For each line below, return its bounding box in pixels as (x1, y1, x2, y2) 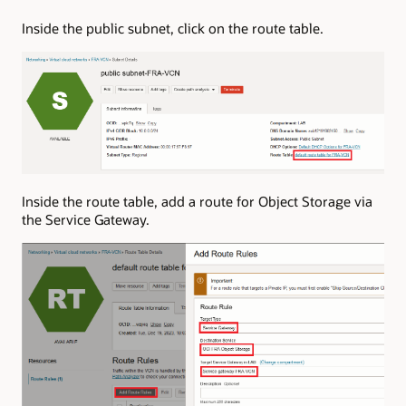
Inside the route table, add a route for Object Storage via (22, 192, 372, 211)
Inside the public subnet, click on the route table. (22, 18, 324, 37)
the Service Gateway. (22, 210, 150, 229)
